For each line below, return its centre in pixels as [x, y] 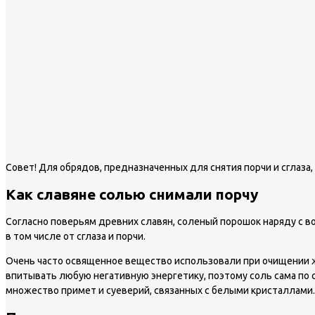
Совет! [21, 167]
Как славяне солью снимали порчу [132, 194]
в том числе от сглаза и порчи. [76, 236]
